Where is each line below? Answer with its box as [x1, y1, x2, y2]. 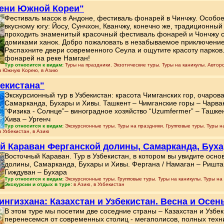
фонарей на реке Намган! [4, 54, 90, 62]
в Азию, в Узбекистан [73, 181, 124, 187]
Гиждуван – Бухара [4, 168, 67, 176]
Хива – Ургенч [4, 115, 50, 123]
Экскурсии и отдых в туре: [4, 181, 73, 187]
